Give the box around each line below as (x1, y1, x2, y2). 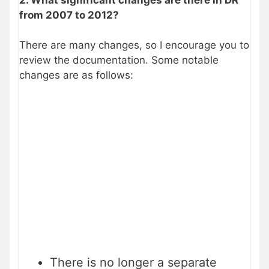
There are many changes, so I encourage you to (19, 39, 249, 52)
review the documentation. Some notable (19, 54, 219, 67)
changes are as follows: (19, 69, 133, 82)
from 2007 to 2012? (19, 8, 119, 21)
